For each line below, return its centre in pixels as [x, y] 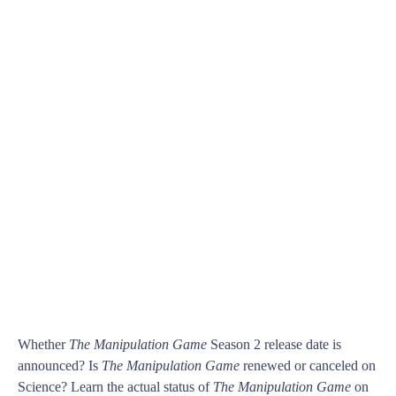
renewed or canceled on [308, 366]
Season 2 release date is [274, 345]
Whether [43, 345]
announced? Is [60, 366]
